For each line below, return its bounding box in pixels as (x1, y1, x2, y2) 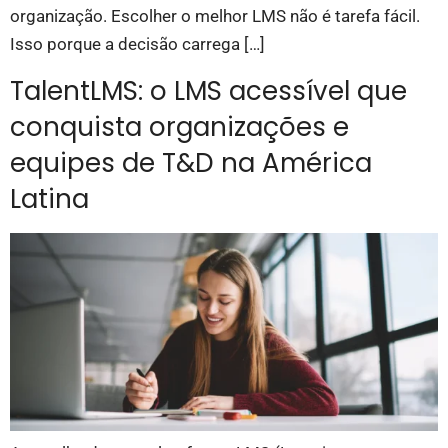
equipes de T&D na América (10, 144, 372, 181)
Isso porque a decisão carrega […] (10, 34, 265, 55)
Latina (10, 180, 89, 217)
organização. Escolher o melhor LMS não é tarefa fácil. (10, 6, 420, 27)
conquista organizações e (10, 108, 349, 145)
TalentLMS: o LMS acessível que (10, 72, 407, 109)
